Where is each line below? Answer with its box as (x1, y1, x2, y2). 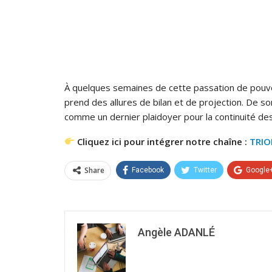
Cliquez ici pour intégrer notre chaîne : (75, 135, 250, 148)
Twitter (194, 165, 217, 174)
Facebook (132, 165, 164, 174)
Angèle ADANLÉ (138, 225, 215, 239)
